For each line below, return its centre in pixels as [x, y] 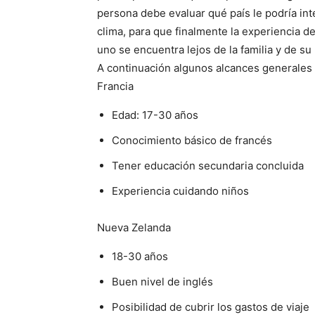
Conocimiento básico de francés [192, 140]
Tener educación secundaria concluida [208, 166]
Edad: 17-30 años [155, 115]
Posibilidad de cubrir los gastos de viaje [211, 307]
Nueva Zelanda [134, 227]
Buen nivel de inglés [162, 282]
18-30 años [140, 256]
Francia [115, 86]
